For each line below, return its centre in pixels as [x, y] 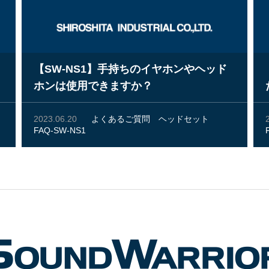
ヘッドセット [183, 119]
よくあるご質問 [120, 119]
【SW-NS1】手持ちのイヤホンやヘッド [130, 69]
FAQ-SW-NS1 [59, 130]
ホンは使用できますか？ [93, 86]
